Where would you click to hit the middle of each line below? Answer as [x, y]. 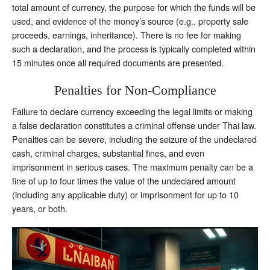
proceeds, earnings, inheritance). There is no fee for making [127, 34]
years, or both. [40, 208]
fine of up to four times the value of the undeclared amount [124, 180]
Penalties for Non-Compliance [135, 90]
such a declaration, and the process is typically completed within [134, 48]
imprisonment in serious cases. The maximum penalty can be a [133, 166]
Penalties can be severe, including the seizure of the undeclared [134, 139]
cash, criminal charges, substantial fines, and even [108, 152]
